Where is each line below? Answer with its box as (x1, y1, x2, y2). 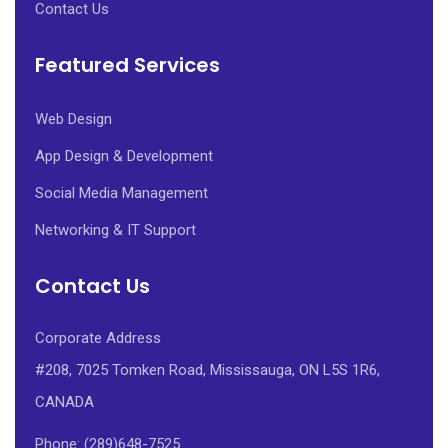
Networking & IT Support (35, 220, 196, 239)
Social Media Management (35, 183, 208, 202)
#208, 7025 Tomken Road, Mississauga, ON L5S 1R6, (35, 360, 380, 379)
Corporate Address (35, 328, 161, 347)
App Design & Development (35, 146, 213, 165)
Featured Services (35, 50, 220, 79)
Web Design (35, 109, 112, 128)
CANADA (35, 392, 94, 411)
